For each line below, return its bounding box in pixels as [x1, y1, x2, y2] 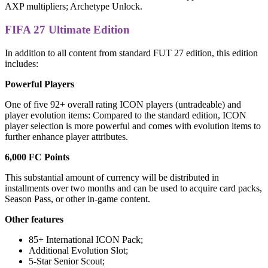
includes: [5, 58, 38, 69]
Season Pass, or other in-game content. [5, 193, 150, 204]
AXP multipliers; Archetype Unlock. [5, 1, 142, 12]
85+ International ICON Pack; [29, 234, 143, 245]
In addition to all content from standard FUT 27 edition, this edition [5, 47, 258, 58]
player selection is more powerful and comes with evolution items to [5, 120, 261, 131]
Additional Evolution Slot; [29, 245, 128, 255]
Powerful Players [5, 78, 74, 89]
